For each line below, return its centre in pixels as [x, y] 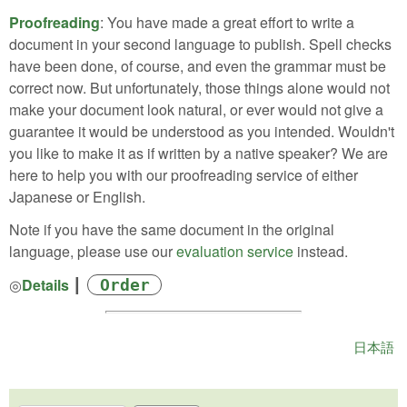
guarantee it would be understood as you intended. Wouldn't [202, 131]
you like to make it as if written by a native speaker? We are [199, 153]
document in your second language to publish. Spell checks [200, 44]
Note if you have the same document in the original [172, 230]
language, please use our [93, 252]
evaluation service [235, 252]
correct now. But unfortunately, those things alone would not [199, 87]
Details [45, 285]
